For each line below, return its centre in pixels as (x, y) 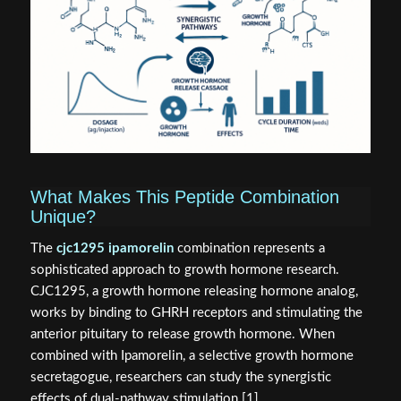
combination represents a (249, 248)
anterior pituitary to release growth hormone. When (182, 334)
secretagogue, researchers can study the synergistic (180, 377)
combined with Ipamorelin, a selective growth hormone (192, 355)
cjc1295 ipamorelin (115, 248)
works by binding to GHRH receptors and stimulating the (196, 312)
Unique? (63, 217)
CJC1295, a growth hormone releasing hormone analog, (194, 291)
